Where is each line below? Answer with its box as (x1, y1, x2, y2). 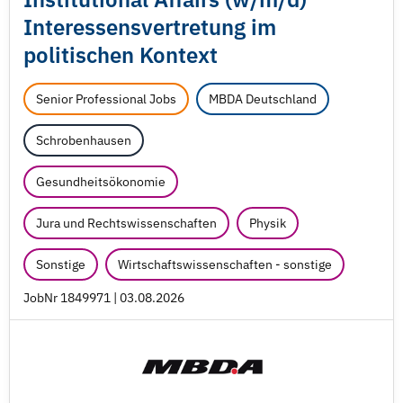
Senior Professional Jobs (36, 91, 176, 107)
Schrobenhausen (36, 132, 131, 148)
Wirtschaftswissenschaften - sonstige (118, 256, 332, 273)
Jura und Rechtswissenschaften (36, 215, 217, 231)
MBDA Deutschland (209, 91, 317, 107)
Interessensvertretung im (23, 13, 276, 41)
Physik (249, 215, 286, 231)
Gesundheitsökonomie (36, 174, 166, 190)
